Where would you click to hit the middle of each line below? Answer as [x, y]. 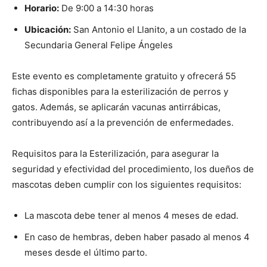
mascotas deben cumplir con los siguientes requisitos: [127, 184]
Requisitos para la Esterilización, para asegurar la [115, 153]
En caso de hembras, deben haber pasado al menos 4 [137, 237]
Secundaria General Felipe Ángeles [99, 45]
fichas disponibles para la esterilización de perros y [120, 91]
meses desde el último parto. [86, 252]
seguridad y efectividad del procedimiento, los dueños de [133, 169]
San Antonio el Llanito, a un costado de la [159, 29]
